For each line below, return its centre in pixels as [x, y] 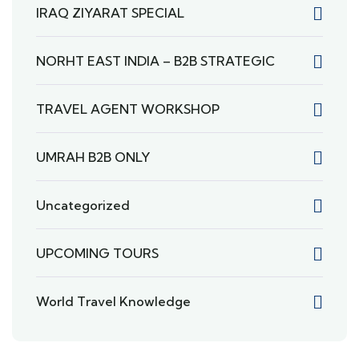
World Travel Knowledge [113, 301]
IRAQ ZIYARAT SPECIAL [110, 13]
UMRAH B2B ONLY [93, 157]
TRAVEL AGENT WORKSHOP [128, 109]
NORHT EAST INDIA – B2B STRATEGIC [155, 61]
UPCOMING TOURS [97, 253]
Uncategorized [83, 205]
